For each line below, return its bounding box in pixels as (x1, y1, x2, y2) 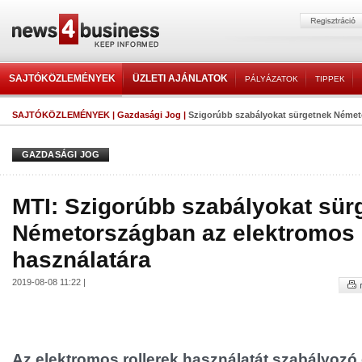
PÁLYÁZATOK (245, 74, 298, 83)
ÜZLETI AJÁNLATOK (133, 73, 228, 84)
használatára (12, 246, 151, 272)
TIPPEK (315, 74, 345, 83)
